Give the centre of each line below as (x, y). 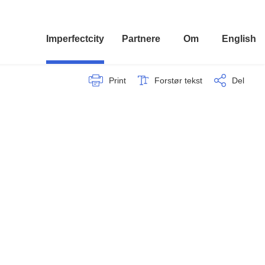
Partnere (141, 38)
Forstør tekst (178, 80)
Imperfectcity (75, 38)
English (239, 38)
